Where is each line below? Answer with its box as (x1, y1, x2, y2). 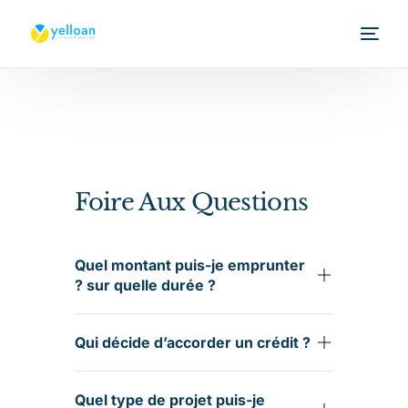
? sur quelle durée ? (74, 276, 216, 294)
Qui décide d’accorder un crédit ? (74, 333, 311, 352)
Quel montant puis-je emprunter (74, 256, 305, 274)
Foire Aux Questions (74, 188, 309, 217)
